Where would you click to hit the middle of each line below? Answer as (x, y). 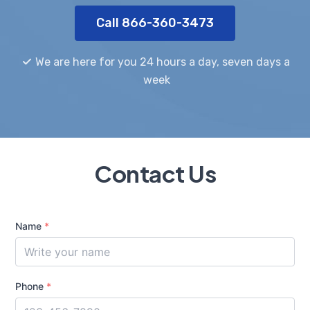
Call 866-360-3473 (155, 23)
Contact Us (155, 173)
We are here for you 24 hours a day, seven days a (161, 62)
